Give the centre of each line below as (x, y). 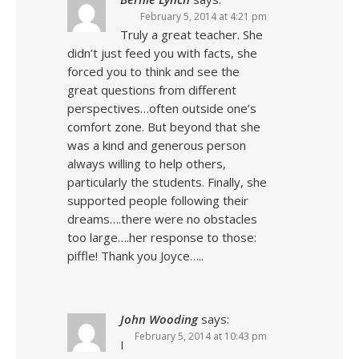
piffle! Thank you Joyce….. (135, 256)
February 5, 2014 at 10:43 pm (201, 336)
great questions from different (152, 90)
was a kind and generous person (157, 145)
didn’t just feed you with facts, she (162, 53)
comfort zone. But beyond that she (164, 127)
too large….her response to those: (162, 237)
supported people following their (158, 200)
